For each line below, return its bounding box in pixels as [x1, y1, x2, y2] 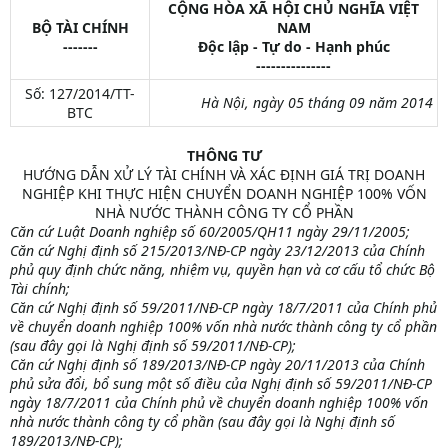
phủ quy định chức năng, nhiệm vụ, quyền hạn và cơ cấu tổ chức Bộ [10, 260, 435, 280]
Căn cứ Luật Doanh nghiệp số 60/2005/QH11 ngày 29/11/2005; [10, 222, 410, 242]
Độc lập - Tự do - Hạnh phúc [197, 37, 390, 57]
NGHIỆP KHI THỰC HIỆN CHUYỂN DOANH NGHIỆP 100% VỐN [21, 184, 427, 204]
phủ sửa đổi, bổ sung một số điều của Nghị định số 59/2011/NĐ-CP [10, 374, 432, 394]
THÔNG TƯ [186, 146, 262, 166]
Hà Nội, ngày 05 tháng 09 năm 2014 [201, 93, 433, 113]
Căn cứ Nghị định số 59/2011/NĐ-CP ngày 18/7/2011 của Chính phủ [10, 298, 437, 318]
